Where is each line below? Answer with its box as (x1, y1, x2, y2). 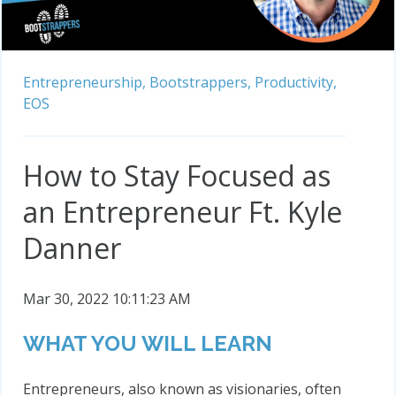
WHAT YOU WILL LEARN (23, 331, 272, 357)
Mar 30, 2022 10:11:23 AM (23, 289, 191, 309)
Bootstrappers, (149, 72, 251, 93)
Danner (23, 229, 121, 268)
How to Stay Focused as (23, 156, 331, 195)
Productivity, (255, 72, 337, 93)
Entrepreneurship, (23, 72, 146, 93)
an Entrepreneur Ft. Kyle (23, 193, 342, 232)
